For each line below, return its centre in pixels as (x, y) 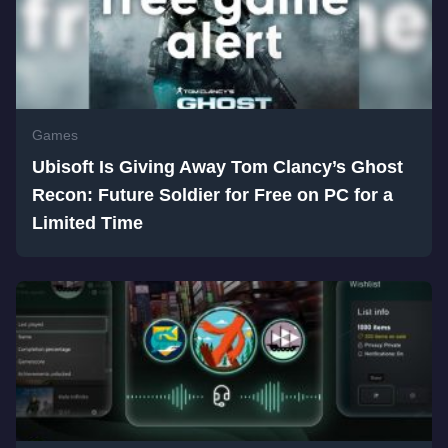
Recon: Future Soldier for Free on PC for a (212, 195)
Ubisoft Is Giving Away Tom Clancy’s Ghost (217, 167)
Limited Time (87, 223)
